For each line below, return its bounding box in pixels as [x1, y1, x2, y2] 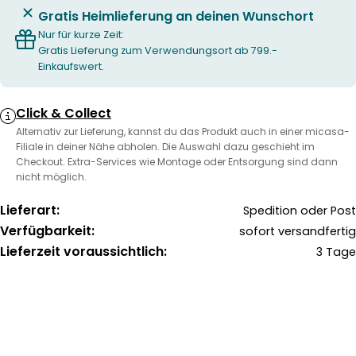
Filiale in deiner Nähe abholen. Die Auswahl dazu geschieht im [16, 140, 315, 153]
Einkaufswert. [38, 60, 104, 73]
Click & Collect [16, 104, 111, 122]
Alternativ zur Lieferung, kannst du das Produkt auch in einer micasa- [16, 125, 350, 138]
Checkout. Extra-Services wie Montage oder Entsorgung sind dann [16, 155, 338, 168]
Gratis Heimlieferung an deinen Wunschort [38, 7, 314, 25]
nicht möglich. [16, 170, 87, 184]
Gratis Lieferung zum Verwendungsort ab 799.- [38, 44, 277, 57]
